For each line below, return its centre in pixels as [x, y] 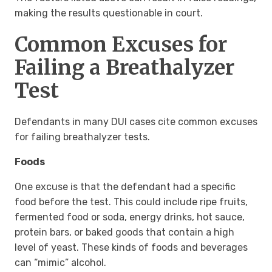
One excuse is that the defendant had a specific [125, 187]
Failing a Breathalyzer [124, 68]
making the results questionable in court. [109, 13]
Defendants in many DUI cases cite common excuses [136, 122]
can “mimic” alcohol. [62, 263]
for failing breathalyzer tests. [83, 137]
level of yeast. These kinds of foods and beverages [131, 248]
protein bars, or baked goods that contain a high [124, 233]
